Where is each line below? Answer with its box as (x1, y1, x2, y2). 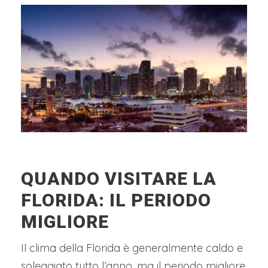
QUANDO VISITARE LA (21, 167, 217, 189)
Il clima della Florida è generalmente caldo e (21, 240, 243, 255)
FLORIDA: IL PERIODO (21, 189, 211, 211)
